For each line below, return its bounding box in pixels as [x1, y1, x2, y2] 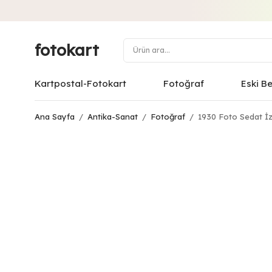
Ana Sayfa [35, 112, 75, 121]
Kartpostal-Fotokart [35, 78, 126, 89]
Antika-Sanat [87, 112, 138, 121]
